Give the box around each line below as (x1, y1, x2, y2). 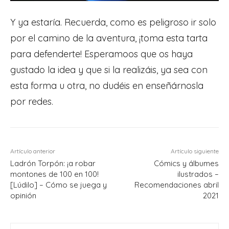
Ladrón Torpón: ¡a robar (10, 158, 96, 168)
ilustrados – (177, 169, 219, 179)
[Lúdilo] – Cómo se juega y (10, 179, 107, 190)
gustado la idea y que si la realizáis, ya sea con (10, 63, 208, 76)
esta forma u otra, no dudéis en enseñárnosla (10, 79, 203, 91)
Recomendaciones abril (134, 179, 219, 190)
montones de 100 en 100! (10, 169, 99, 179)
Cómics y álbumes (153, 158, 219, 168)
